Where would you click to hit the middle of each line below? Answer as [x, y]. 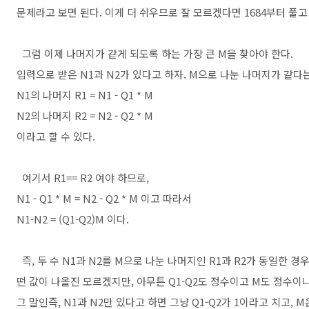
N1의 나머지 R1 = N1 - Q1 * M [85, 95]
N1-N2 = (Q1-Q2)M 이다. [73, 219]
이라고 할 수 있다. [56, 136]
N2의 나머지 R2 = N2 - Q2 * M [85, 116]
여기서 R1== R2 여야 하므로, [83, 178]
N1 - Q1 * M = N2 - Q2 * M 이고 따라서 [104, 198]
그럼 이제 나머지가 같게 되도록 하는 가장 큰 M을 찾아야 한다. [155, 53]
